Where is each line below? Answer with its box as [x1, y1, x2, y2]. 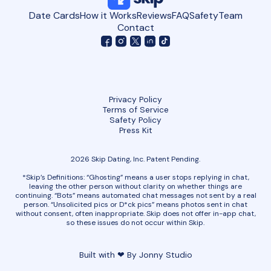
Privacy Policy [109, 93, 162, 105]
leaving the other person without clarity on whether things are [29, 181, 242, 191]
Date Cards [28, 8, 80, 22]
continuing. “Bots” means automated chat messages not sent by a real [15, 190, 256, 200]
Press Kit [119, 124, 152, 135]
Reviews [136, 8, 172, 22]
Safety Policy [109, 114, 162, 125]
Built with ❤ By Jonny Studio [79, 249, 192, 261]
